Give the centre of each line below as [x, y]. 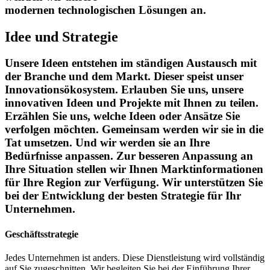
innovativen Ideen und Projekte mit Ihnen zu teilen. [132, 103]
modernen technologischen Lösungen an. [105, 10]
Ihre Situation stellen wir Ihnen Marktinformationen [134, 169]
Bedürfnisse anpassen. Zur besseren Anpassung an [129, 156]
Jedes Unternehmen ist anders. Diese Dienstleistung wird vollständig [135, 257]
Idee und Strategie [61, 36]
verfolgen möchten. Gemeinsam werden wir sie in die [134, 130]
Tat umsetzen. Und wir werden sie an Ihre [107, 143]
